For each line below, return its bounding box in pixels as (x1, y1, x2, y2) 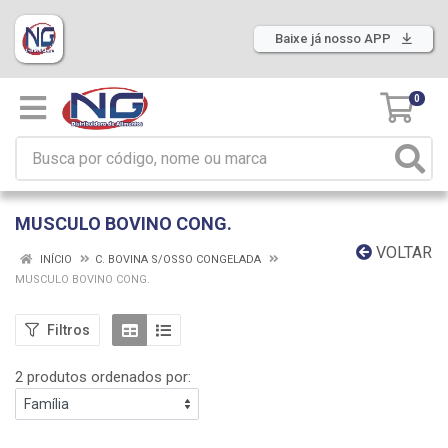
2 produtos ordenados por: (15, 368, 191, 386)
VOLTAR (372, 243, 432, 262)
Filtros (47, 321, 90, 338)
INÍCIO (37, 253, 72, 266)
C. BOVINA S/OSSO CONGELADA (95, 253, 261, 266)
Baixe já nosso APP (275, 31, 394, 46)
